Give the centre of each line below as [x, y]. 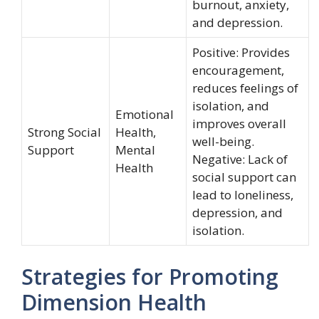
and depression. [237, 22]
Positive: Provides [241, 52]
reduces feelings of [245, 88]
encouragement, [238, 70]
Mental [135, 150]
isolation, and [231, 106]
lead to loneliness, [243, 195]
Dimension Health [114, 302]
